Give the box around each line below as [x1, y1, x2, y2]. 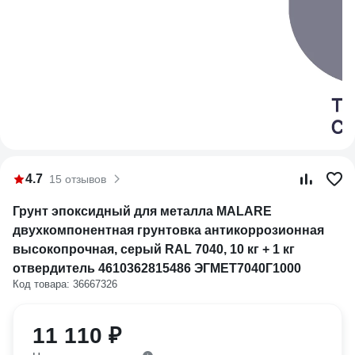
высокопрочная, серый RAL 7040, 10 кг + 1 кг [13, 242, 295, 256]
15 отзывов [49, 173, 106, 185]
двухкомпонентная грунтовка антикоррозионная [13, 223, 324, 237]
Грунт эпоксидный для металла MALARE [13, 204, 272, 218]
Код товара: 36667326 [13, 278, 117, 290]
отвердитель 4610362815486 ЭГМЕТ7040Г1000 [13, 261, 301, 275]
